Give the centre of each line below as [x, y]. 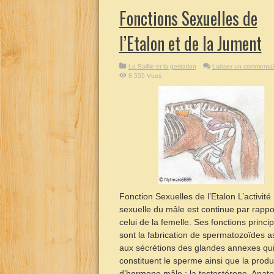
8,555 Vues [145, 76]
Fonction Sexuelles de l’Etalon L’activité [195, 196]
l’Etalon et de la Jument [190, 43]
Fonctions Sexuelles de [188, 18]
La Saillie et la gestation [162, 66]
